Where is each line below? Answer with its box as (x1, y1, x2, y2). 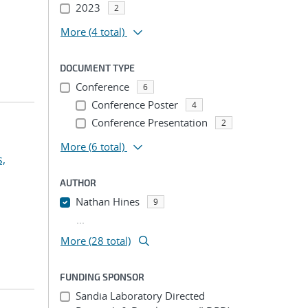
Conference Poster (91, 98, 178, 111)
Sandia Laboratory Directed (75, 289, 205, 302)
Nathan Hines (75, 195, 140, 208)
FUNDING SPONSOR (60, 271, 144, 283)
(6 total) (89, 140, 124, 153)
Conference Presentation (91, 115, 208, 129)
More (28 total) (60, 234, 131, 247)
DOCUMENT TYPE (60, 62, 135, 74)
